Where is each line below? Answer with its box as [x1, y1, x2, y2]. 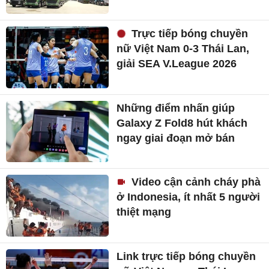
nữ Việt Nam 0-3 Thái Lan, [116, 42, 250, 55]
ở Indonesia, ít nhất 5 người [116, 191, 261, 204]
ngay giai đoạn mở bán [116, 131, 235, 144]
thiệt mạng [116, 206, 172, 219]
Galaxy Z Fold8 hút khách [116, 116, 248, 129]
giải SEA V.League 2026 [116, 57, 237, 70]
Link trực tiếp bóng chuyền [116, 250, 256, 262]
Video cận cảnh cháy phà [128, 176, 261, 189]
